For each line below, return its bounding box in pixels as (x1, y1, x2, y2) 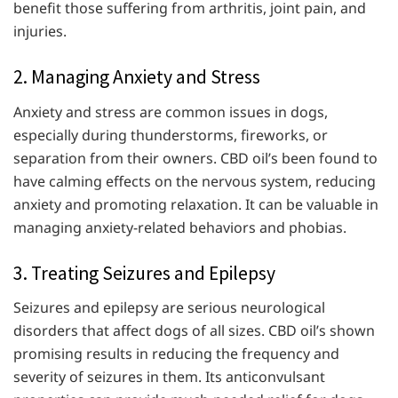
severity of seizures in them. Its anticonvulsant (13, 367, 325, 387)
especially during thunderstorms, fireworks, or (13, 124, 328, 145)
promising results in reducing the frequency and (13, 344, 339, 364)
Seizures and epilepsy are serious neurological (13, 298, 325, 318)
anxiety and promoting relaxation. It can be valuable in (13, 194, 378, 214)
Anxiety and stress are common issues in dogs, (13, 101, 328, 122)
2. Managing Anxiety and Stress (13, 64, 260, 89)
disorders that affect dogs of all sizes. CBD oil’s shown (13, 321, 375, 341)
